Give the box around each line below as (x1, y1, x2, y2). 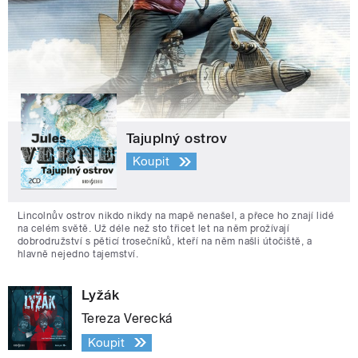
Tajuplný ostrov (126, 129, 228, 146)
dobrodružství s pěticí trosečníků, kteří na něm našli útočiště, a (18, 235, 312, 247)
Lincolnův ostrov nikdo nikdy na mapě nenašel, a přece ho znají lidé (18, 209, 335, 221)
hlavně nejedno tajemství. (18, 248, 138, 260)
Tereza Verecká (82, 310, 173, 326)
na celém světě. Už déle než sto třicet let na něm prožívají (18, 222, 290, 234)
